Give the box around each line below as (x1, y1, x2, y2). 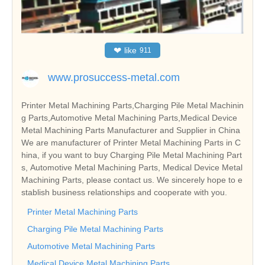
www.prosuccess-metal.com (48, 71, 180, 83)
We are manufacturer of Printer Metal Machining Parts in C (21, 137, 241, 147)
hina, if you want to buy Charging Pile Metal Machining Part (21, 150, 242, 160)
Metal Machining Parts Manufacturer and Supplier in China (21, 125, 240, 135)
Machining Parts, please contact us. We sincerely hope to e (21, 174, 243, 185)
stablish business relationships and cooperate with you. (21, 187, 227, 197)
